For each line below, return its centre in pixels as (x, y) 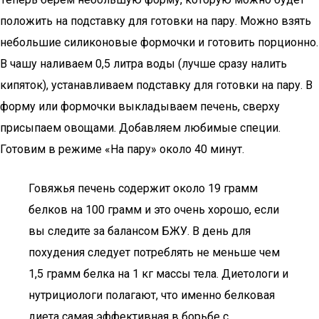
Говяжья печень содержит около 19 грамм (143, 188)
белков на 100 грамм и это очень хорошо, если (154, 210)
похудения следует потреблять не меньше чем (154, 252)
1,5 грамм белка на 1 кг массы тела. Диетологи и (158, 274)
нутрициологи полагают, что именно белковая (152, 295)
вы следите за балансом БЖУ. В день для (140, 231)
